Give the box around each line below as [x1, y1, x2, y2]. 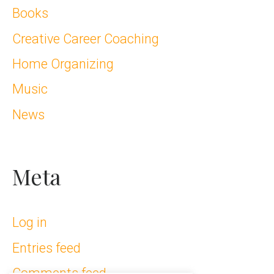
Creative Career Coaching [12, 31, 159, 46]
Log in [12, 215, 47, 231]
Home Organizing [12, 56, 114, 72]
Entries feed [12, 240, 81, 256]
